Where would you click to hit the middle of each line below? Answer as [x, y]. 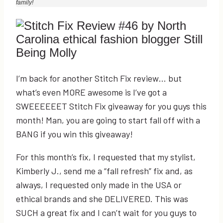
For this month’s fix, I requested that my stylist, [106, 157]
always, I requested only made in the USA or [99, 184]
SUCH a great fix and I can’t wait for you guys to [106, 212]
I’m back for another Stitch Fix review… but [99, 78]
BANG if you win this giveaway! [74, 134]
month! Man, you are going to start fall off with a [108, 120]
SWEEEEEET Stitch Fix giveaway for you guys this [111, 106]
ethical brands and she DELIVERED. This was [102, 198]
